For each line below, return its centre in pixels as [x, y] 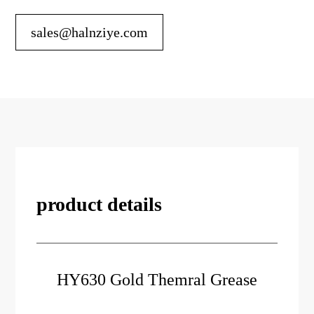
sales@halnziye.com [90, 32]
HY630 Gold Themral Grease [157, 280]
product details [100, 204]
